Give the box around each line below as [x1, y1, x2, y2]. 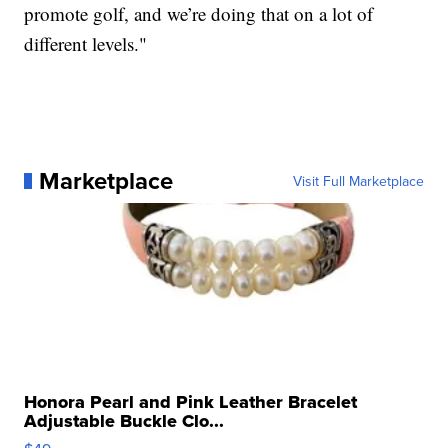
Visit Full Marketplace [292, 171, 424, 192]
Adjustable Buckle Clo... [24, 408, 225, 435]
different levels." [24, 31, 148, 57]
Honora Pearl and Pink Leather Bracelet [24, 389, 358, 416]
